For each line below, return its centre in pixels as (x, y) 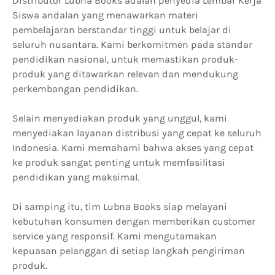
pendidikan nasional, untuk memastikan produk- (125, 59)
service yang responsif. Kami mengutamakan (114, 236)
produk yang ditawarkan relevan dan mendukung (125, 74)
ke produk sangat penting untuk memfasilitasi (119, 162)
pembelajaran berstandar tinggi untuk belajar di (122, 30)
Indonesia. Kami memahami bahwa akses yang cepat (133, 148)
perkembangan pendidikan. (75, 89)
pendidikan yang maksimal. (76, 177)
